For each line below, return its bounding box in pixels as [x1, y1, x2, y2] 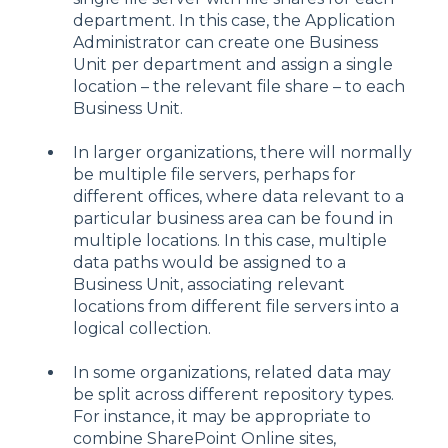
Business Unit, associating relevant [73, 275, 345, 295]
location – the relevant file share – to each [73, 76, 405, 96]
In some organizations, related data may [73, 363, 391, 383]
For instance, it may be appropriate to [73, 407, 371, 427]
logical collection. [73, 319, 211, 339]
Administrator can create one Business [73, 32, 378, 52]
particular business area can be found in [73, 209, 393, 229]
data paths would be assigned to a [73, 253, 346, 273]
